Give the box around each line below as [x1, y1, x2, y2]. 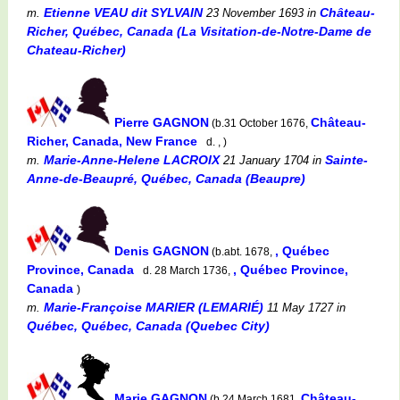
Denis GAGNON [114, 243, 209, 258]
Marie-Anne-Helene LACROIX [44, 152, 220, 167]
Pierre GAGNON [114, 114, 209, 129]
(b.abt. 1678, [209, 245, 275, 258]
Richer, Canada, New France [27, 133, 201, 148]
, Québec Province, [233, 262, 348, 277]
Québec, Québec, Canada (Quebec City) [27, 318, 270, 333]
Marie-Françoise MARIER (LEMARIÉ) [44, 299, 263, 314]
